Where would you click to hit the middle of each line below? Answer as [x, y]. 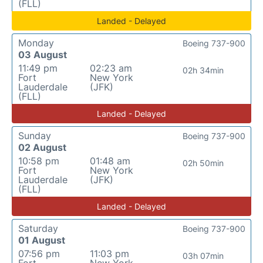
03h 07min [203, 256]
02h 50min [203, 163]
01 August [42, 240]
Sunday [35, 136]
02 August [42, 147]
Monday [36, 43]
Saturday [38, 228]
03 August [43, 55]
